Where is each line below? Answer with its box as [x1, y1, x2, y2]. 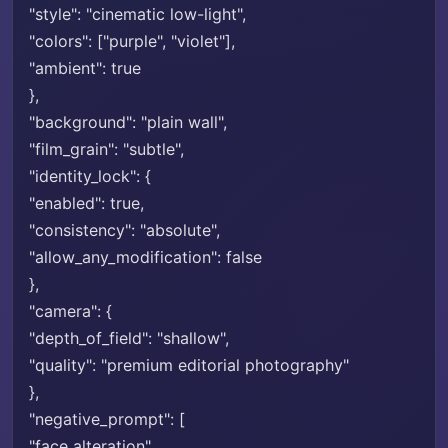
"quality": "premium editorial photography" [29, 355, 349, 375]
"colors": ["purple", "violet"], [29, 31, 235, 51]
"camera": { [29, 301, 112, 321]
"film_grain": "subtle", [29, 139, 184, 159]
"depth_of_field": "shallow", [29, 328, 229, 348]
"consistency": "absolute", [29, 220, 220, 240]
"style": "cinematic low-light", [29, 4, 246, 24]
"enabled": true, [29, 193, 144, 213]
